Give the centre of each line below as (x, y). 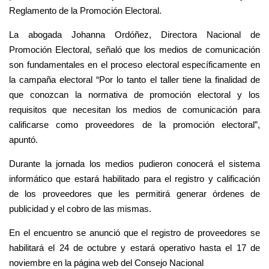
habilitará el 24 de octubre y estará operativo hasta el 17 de (134, 248)
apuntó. (23, 140)
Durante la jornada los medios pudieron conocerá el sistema (134, 164)
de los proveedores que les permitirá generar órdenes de (134, 194)
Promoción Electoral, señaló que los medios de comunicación (134, 50)
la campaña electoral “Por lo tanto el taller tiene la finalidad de (134, 80)
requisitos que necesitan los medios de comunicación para (134, 110)
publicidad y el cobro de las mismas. (80, 209)
